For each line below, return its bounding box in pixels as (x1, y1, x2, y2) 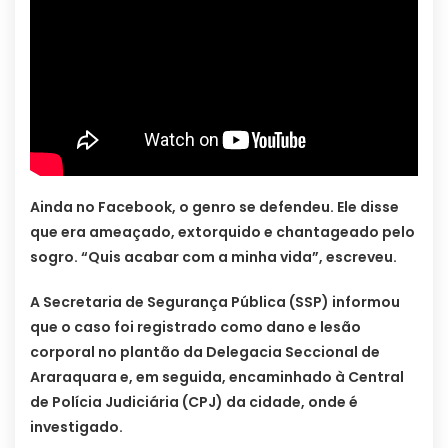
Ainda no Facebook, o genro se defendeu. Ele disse (30, 196, 399, 217)
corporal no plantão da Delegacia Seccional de (30, 341, 380, 362)
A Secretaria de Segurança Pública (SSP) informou (30, 291, 400, 312)
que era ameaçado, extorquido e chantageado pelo (30, 221, 415, 242)
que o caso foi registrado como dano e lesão (30, 316, 361, 337)
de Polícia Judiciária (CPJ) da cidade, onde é (30, 391, 358, 412)
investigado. (30, 416, 123, 437)
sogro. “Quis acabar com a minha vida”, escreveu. (30, 246, 397, 267)
